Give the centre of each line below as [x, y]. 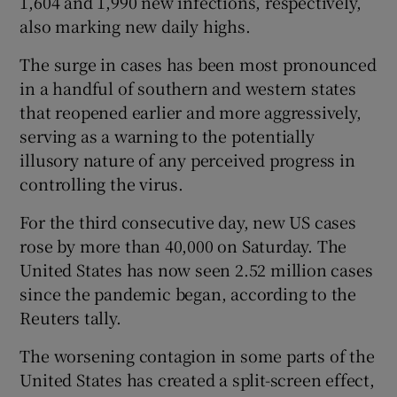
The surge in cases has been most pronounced [198, 63]
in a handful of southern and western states [188, 87]
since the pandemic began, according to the [188, 293]
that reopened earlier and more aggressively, [191, 111]
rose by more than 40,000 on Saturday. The [183, 245]
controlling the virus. [102, 183]
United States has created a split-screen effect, [197, 379]
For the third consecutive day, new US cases [188, 221]
